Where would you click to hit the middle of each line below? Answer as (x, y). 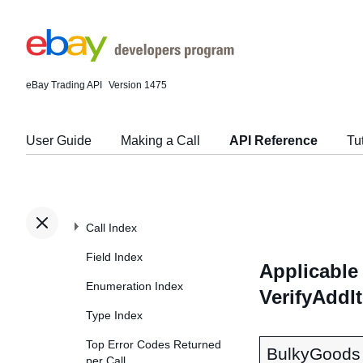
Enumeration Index (135, 286)
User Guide (59, 141)
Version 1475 (138, 85)
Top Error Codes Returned (154, 344)
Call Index (111, 228)
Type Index (114, 315)
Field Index (114, 257)
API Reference (273, 141)
